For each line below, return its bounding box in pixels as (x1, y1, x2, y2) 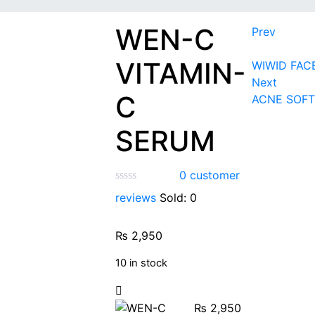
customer (186, 168, 240, 182)
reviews (115, 191, 157, 205)
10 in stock (115, 256, 168, 269)
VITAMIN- (115, 56, 247, 91)
